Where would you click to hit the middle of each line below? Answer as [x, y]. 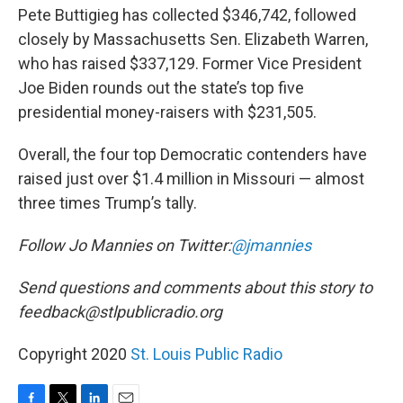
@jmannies [271, 245]
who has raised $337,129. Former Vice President [190, 63]
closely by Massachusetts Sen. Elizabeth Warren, [193, 39]
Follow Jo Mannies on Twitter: [125, 245]
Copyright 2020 [74, 354]
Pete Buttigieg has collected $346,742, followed [187, 15]
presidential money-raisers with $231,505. [167, 112]
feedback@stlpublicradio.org [120, 312]
